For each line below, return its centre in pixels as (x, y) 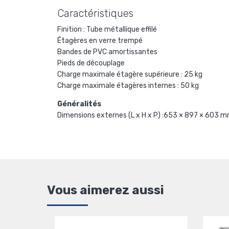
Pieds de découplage (91, 63)
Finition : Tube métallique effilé (107, 29)
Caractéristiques (95, 13)
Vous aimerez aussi (106, 190)
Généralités (79, 104)
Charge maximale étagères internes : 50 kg (128, 86)
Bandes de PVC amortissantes (107, 52)
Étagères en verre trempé (100, 41)
